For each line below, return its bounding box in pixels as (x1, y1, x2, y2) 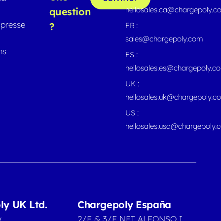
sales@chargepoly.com (125, 34, 204, 43)
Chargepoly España (77, 198, 171, 211)
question (49, 5, 91, 18)
